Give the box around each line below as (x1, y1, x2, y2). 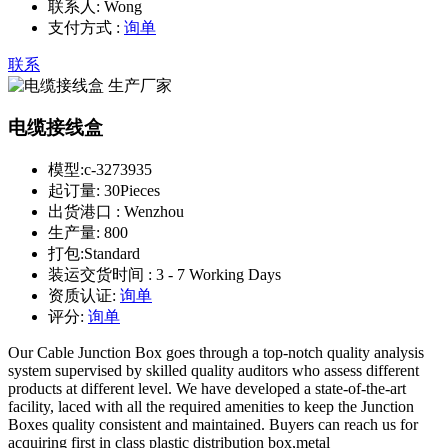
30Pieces (104, 182, 160, 200)
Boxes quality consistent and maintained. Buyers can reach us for (8, 416, 418, 434)
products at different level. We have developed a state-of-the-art (8, 380, 406, 398)
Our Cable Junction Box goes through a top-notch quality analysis (8, 344, 424, 362)
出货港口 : (48, 203, 124, 221)
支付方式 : (48, 18, 120, 36)
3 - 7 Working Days (156, 266, 281, 284)
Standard (84, 245, 140, 263)
